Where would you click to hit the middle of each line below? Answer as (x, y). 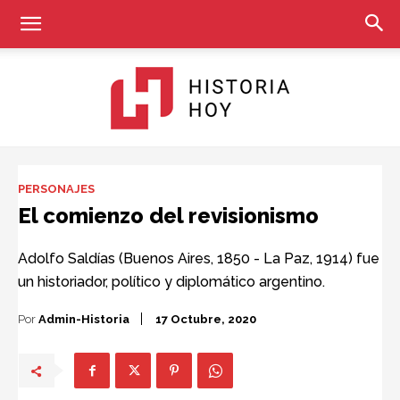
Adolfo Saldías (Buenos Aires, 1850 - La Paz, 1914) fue (199, 258)
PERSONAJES (56, 189)
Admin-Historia (84, 319)
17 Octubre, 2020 (206, 320)
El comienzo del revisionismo (168, 216)
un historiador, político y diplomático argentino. (171, 282)
